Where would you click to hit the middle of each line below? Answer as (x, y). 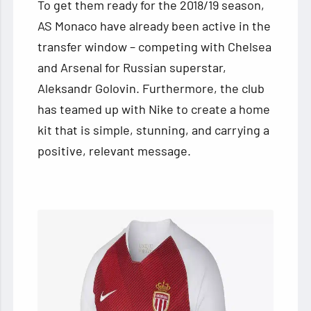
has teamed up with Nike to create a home (154, 109)
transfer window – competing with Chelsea (155, 46)
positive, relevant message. (115, 150)
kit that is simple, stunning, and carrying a (154, 129)
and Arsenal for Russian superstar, (132, 67)
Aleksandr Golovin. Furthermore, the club (151, 88)
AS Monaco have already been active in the (154, 25)
